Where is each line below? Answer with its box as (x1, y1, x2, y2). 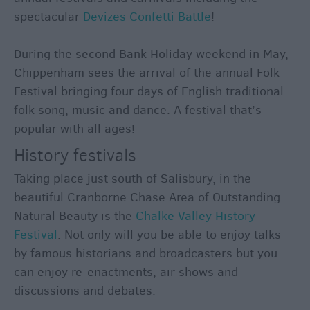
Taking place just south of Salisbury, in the (14, 170, 251, 187)
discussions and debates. (14, 282, 159, 299)
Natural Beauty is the (14, 207, 136, 224)
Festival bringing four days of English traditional (14, 82, 284, 100)
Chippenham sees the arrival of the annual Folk (14, 64, 280, 81)
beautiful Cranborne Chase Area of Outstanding (14, 188, 280, 206)
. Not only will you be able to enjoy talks (57, 226, 281, 243)
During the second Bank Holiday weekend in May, (14, 45, 289, 62)
